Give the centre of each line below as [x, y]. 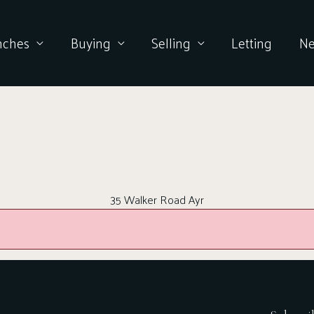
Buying [90, 43]
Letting [252, 43]
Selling [171, 43]
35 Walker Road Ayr [157, 199]
